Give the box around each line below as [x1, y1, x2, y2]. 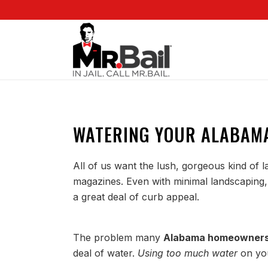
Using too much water [138, 247, 237, 259]
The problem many [73, 232, 163, 243]
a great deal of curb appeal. [73, 191, 199, 203]
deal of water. [73, 247, 138, 259]
